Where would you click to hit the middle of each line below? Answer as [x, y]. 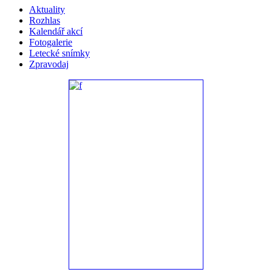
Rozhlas [45, 21]
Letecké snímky [59, 53]
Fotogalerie [51, 42]
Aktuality [47, 10]
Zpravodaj [49, 64]
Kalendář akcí [56, 32]
